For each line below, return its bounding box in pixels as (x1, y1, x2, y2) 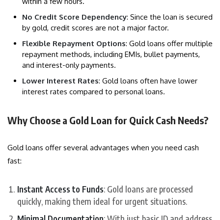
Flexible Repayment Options (22, 39, 126, 49)
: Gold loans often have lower (99, 76, 197, 86)
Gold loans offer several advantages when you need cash (7, 143, 199, 153)
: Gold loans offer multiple (126, 39, 213, 49)
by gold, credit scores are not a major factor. (22, 23, 169, 33)
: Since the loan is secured (127, 12, 213, 22)
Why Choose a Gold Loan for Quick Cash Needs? (7, 114, 208, 127)
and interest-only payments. (22, 60, 116, 70)
